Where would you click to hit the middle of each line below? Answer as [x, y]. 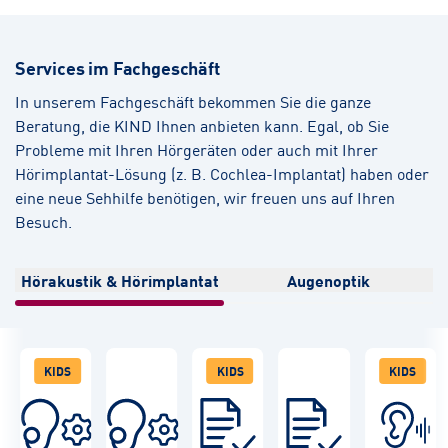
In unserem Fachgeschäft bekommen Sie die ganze [193, 101]
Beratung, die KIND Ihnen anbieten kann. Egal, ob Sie [202, 125]
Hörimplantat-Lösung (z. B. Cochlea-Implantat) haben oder [222, 173]
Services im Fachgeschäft [117, 67]
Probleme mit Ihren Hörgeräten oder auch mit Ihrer [196, 149]
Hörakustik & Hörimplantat [119, 280]
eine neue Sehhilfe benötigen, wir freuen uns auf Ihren [205, 197]
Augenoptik [328, 280]
